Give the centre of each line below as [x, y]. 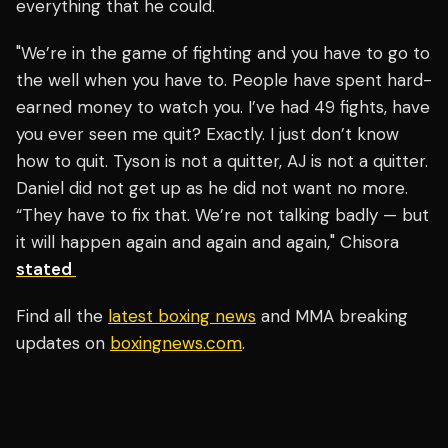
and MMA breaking [332, 316]
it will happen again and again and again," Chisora [207, 242]
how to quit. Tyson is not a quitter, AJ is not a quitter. [222, 161]
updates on [63, 343]
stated [46, 269]
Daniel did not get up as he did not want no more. [212, 188]
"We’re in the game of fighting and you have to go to [223, 53]
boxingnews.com [176, 343]
